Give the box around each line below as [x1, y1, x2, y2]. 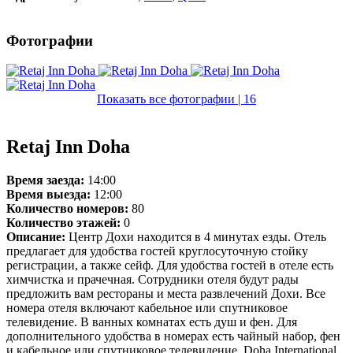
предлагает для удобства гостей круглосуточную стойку [6, 244, 308, 258]
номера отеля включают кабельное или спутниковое [6, 301, 288, 315]
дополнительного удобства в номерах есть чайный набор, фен [6, 329, 340, 344]
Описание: [6, 230, 65, 244]
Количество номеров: [6, 202, 128, 216]
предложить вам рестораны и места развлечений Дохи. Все [6, 287, 325, 301]
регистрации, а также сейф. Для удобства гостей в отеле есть [6, 258, 333, 273]
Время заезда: [6, 173, 84, 188]
